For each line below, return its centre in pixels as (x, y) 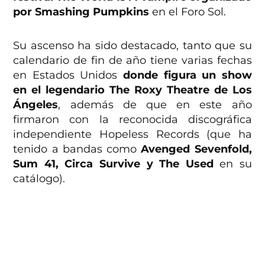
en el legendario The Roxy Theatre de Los (132, 90)
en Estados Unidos (68, 75)
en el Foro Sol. (188, 12)
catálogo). (39, 179)
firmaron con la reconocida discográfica (132, 120)
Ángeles (36, 105)
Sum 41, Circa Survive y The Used (113, 164)
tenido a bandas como (77, 149)
